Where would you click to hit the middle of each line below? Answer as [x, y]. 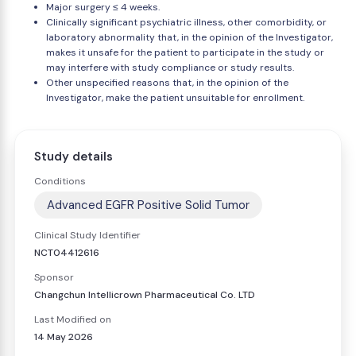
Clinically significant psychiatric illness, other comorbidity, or [186, 22]
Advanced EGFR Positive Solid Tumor [148, 205]
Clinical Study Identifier [87, 235]
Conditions [60, 181]
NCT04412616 [67, 253]
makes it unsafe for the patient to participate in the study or [185, 52]
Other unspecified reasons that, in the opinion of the [167, 83]
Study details [74, 157]
